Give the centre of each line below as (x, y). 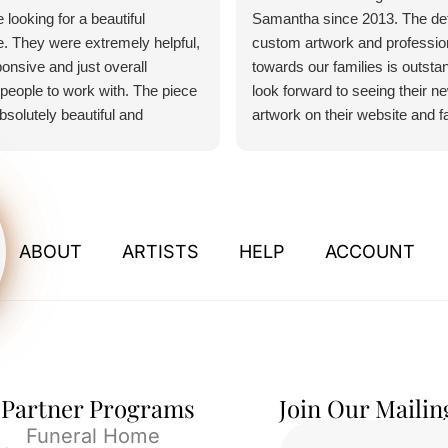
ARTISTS (160, 251)
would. (272, 162)
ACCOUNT (370, 251)
